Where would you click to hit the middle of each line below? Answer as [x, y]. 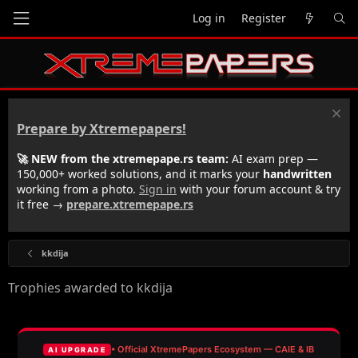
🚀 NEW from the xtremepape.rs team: [123, 158]
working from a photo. [78, 189]
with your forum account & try [259, 189]
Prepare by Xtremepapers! [101, 129]
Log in [209, 18]
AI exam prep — [273, 158]
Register [264, 18]
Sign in [158, 189]
